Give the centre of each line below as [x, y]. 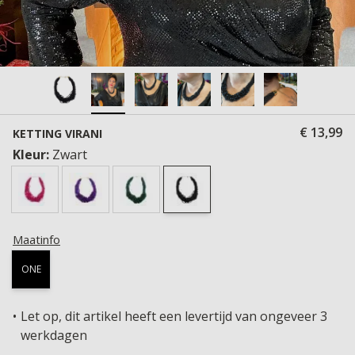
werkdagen [54, 335]
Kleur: [32, 155]
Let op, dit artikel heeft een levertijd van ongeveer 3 [174, 316]
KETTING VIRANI [57, 134]
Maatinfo [36, 239]
